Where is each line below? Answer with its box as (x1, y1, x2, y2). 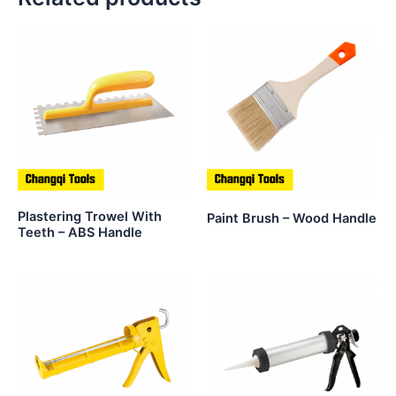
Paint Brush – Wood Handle (207, 209, 377, 226)
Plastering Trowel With (18, 208, 162, 225)
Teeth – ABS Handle (18, 224, 142, 240)
